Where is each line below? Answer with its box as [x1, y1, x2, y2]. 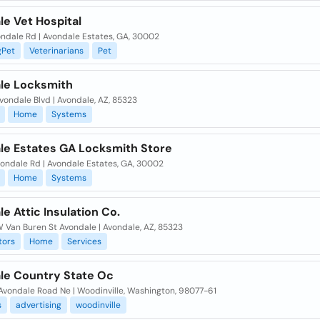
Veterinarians [29, 45, 84, 56]
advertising [15, 299, 61, 311]
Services [66, 236, 101, 247]
